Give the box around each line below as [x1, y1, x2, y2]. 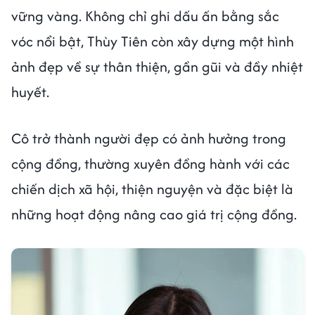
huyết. [11, 81, 49, 102]
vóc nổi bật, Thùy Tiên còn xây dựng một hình [11, 30, 294, 51]
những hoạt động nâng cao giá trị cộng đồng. [11, 203, 300, 224]
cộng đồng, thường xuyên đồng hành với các [11, 153, 290, 174]
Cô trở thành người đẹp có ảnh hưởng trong [11, 127, 286, 148]
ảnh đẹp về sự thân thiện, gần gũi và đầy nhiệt [11, 56, 303, 77]
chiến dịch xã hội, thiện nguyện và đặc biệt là [11, 178, 293, 199]
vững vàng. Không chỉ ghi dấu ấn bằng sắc [11, 5, 279, 26]
